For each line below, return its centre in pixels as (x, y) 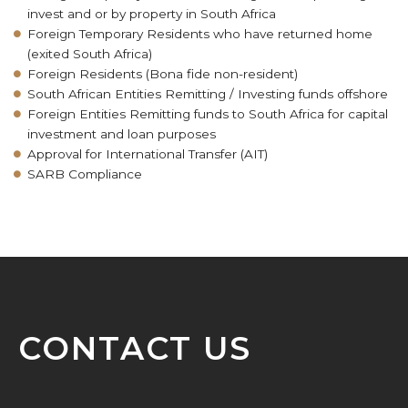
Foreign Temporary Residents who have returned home (200, 34)
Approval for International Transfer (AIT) (148, 154)
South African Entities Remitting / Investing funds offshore (208, 94)
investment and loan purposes (122, 134)
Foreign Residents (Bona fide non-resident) (163, 74)
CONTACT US (135, 348)
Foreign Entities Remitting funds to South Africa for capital (208, 114)
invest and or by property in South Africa (152, 14)
